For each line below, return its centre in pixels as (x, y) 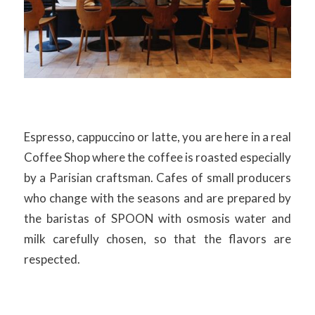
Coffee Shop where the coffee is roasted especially (157, 157)
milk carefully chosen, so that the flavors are (157, 239)
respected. (52, 259)
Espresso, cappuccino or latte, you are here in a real (157, 137)
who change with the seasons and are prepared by (157, 198)
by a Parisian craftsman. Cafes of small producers (157, 178)
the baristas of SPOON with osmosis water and (157, 219)
